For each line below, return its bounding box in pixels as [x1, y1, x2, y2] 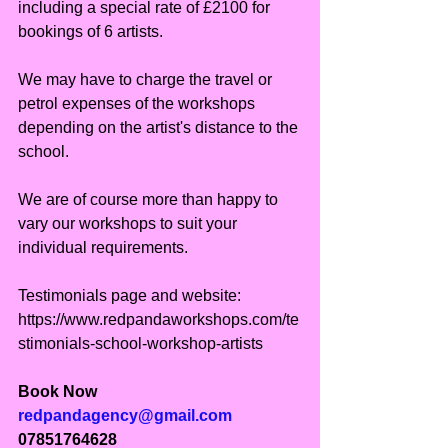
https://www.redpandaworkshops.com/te [18, 311, 299, 329]
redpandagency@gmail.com [18, 407, 232, 425]
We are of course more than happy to [18, 191, 282, 209]
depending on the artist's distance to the [18, 119, 302, 137]
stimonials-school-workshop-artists [18, 335, 263, 353]
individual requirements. [18, 239, 188, 257]
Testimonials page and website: [18, 287, 245, 305]
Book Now [18, 383, 97, 401]
